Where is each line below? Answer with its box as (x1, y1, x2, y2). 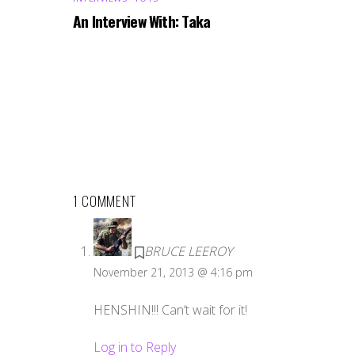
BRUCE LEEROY (143, 242, 232, 261)
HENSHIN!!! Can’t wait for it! (93, 301, 247, 319)
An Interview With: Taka (73, 9, 211, 32)
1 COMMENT (73, 189, 136, 211)
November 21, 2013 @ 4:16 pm (93, 265, 253, 281)
